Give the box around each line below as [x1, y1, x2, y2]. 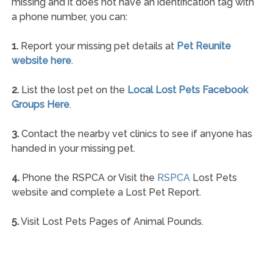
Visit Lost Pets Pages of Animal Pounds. [18, 215, 204, 227]
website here [11, 54, 71, 66]
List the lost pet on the [18, 83, 127, 96]
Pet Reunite [176, 40, 231, 52]
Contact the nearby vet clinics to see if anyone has [18, 127, 252, 140]
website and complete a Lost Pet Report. [11, 186, 201, 198]
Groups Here [11, 98, 69, 110]
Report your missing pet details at [18, 40, 177, 52]
